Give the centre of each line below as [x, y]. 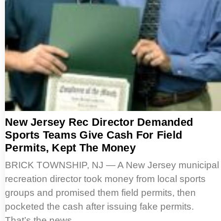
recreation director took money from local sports [105, 179]
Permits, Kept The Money [70, 148]
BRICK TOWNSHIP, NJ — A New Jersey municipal [112, 165]
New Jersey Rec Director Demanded [99, 122]
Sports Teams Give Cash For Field [93, 135]
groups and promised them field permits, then [100, 193]
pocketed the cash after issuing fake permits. [99, 207]
